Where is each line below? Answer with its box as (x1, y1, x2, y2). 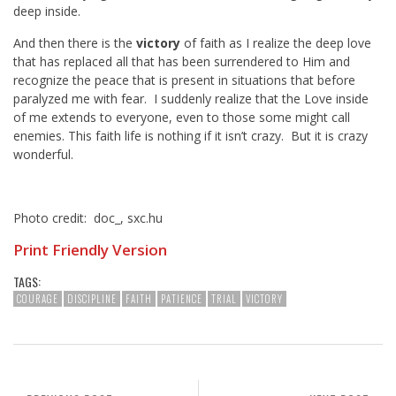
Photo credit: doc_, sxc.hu (13, 209, 163, 227)
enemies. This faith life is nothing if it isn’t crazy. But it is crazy (13, 127, 368, 145)
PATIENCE (161, 292, 202, 307)
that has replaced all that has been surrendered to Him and (13, 53, 350, 71)
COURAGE (17, 292, 58, 307)
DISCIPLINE (67, 292, 117, 307)
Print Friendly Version (13, 240, 167, 261)
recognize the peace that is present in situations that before (13, 72, 355, 89)
